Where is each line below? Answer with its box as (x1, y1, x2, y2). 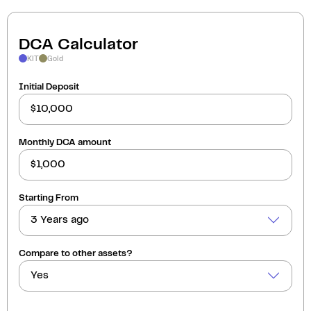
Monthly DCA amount (19, 137, 111, 147)
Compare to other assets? (19, 249, 133, 258)
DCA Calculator (19, 37, 138, 53)
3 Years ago (31, 215, 89, 226)
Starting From (19, 193, 78, 203)
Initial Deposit (19, 82, 79, 92)
